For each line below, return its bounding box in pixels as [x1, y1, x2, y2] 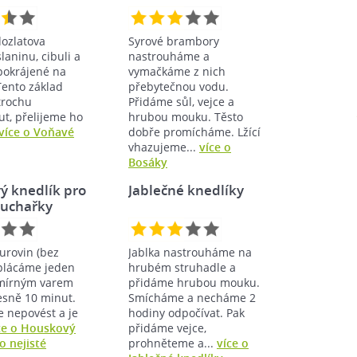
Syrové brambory [128, 33, 219, 49]
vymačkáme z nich [128, 63, 226, 79]
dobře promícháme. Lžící [128, 124, 261, 139]
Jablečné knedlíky [128, 180, 244, 199]
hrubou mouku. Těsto [128, 108, 243, 124]
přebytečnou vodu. [128, 78, 229, 94]
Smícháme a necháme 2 [128, 289, 256, 305]
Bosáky [128, 154, 167, 170]
